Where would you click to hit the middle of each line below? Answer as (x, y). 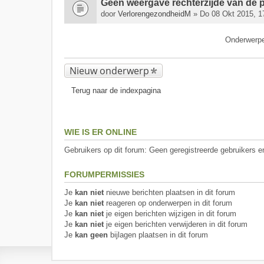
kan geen (91, 235)
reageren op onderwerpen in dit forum (168, 203)
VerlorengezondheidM (154, 14)
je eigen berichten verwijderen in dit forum (176, 224)
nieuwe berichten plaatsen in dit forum (169, 192)
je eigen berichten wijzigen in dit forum (170, 214)
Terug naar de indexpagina (116, 90)
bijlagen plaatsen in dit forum (158, 235)
